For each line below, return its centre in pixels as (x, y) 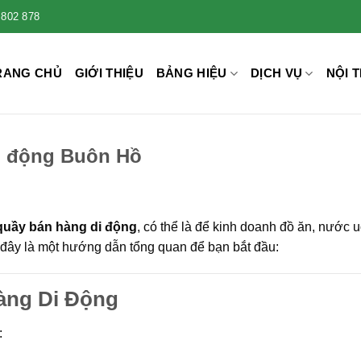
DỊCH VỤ (277, 73)
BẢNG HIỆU (191, 73)
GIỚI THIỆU (109, 73)
